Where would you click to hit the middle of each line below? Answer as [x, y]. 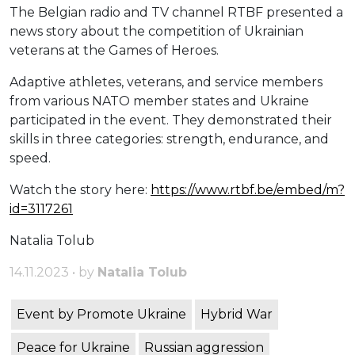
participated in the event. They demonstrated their [171, 120]
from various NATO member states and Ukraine [159, 101]
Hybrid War [237, 315]
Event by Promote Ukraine [101, 315]
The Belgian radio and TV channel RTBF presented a [176, 13]
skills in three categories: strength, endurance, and [169, 139]
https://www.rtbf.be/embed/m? [248, 190]
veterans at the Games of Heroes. [114, 51]
